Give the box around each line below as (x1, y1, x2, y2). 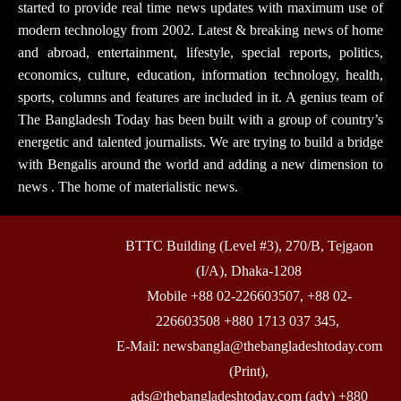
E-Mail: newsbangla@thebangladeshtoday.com (115, 338, 382, 354)
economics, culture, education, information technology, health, (18, 67, 383, 83)
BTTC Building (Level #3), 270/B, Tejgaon (124, 238, 373, 254)
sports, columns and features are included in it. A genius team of (18, 90, 383, 106)
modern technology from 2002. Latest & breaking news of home (18, 22, 383, 38)
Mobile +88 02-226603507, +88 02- (146, 288, 352, 304)
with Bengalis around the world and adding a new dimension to (18, 157, 383, 173)
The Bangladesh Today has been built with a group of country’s (18, 112, 383, 128)
